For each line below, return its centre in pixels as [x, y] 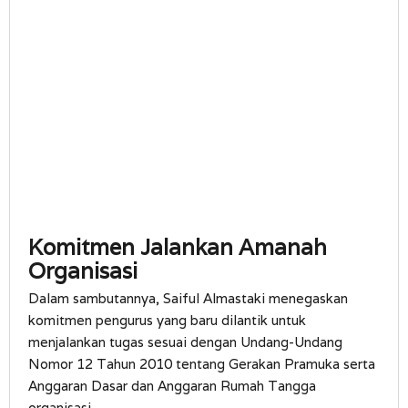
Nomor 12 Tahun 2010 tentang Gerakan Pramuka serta [202, 364]
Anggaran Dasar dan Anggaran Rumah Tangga [172, 386]
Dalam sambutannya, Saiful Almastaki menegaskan [188, 299]
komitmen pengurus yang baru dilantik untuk [167, 321]
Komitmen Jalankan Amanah [178, 248]
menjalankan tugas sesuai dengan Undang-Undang [185, 342]
